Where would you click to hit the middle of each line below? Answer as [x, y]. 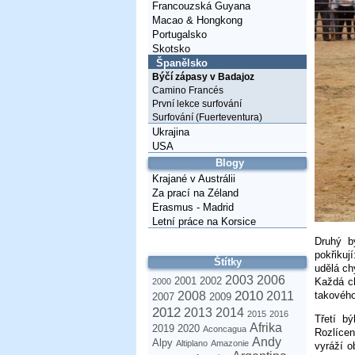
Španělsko [182, 63]
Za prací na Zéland [195, 193]
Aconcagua [225, 329]
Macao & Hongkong [197, 20]
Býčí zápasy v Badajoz [203, 77]
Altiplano [192, 343]
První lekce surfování [197, 104]
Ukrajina [171, 132]
